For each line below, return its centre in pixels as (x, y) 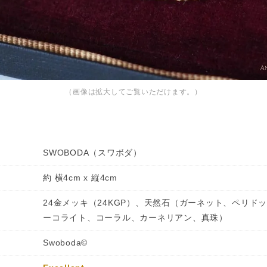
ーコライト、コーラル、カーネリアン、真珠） (135, 218)
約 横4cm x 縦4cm (80, 178)
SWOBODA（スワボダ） (92, 153)
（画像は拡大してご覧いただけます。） (133, 92)
